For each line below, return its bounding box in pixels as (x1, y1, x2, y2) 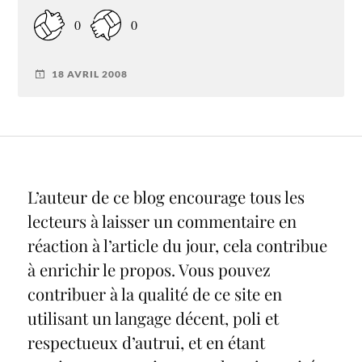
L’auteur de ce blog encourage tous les (27, 186, 305, 208)
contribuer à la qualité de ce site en (27, 283, 282, 305)
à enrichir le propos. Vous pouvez (27, 259, 271, 281)
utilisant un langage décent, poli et (27, 307, 279, 330)
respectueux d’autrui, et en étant (27, 331, 265, 354)
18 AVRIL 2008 (52, 68, 128, 81)
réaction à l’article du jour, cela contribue (27, 234, 327, 257)
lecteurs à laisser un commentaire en (27, 210, 297, 233)
